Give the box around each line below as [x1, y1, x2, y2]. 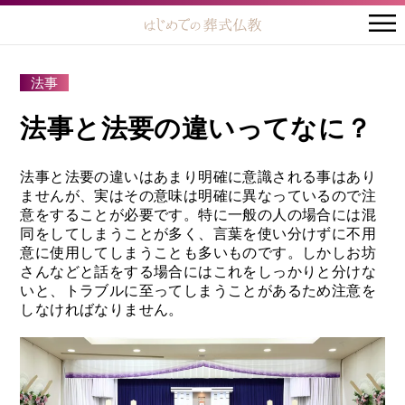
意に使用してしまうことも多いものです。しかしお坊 [20, 244, 376, 260]
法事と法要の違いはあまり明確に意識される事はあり [20, 168, 376, 184]
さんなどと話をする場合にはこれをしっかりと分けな [20, 263, 376, 279]
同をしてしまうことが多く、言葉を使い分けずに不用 [20, 225, 376, 241]
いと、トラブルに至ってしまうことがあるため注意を [20, 282, 376, 298]
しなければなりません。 [20, 301, 184, 317]
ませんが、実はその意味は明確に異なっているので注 [20, 187, 376, 203]
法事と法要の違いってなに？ [20, 114, 372, 144]
